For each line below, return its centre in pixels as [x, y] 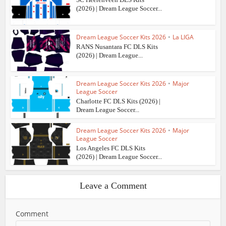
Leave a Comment [113, 185]
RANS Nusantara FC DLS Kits [117, 46]
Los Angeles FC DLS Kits [111, 148]
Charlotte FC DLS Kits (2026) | [119, 101]
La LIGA [183, 37]
